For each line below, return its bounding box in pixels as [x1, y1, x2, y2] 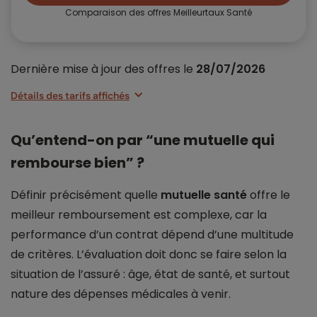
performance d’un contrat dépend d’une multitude [11, 226, 294, 243]
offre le [247, 187, 290, 204]
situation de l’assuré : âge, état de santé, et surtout [11, 266, 290, 283]
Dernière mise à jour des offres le [11, 61, 196, 78]
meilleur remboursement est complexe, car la [11, 207, 267, 224]
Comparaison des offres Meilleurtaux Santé [65, 6, 252, 19]
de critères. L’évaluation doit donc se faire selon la [11, 246, 287, 263]
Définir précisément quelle [11, 187, 161, 204]
